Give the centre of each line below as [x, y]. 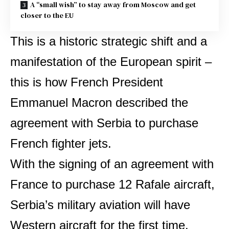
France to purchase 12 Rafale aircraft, [112, 184]
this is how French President [87, 82]
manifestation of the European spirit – [111, 62]
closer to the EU [47, 15]
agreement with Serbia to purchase [104, 123]
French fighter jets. [61, 143]
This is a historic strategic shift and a [109, 41]
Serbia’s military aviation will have [100, 205]
